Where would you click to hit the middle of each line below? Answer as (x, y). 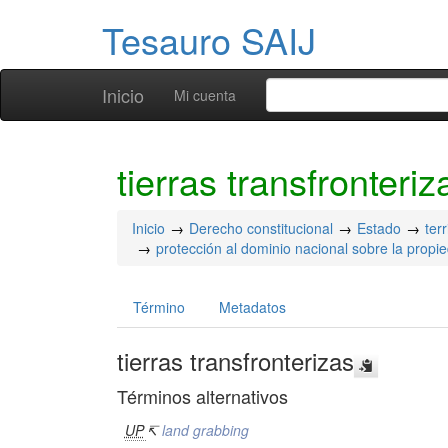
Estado (379, 228)
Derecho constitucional (261, 228)
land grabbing (205, 430)
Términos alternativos (202, 396)
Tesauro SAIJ (209, 39)
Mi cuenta (205, 95)
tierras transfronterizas (235, 360)
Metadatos (252, 307)
